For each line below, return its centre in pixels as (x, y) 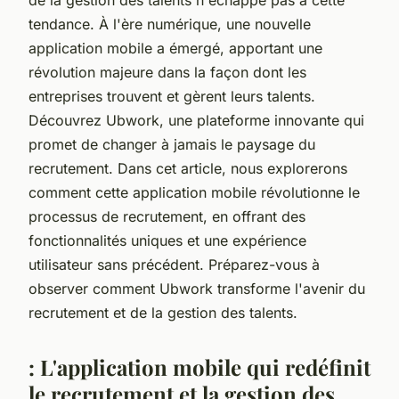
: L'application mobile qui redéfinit (199, 366)
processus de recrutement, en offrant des (167, 216)
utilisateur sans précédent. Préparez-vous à (174, 264)
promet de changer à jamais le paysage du (172, 144)
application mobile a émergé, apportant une (175, 48)
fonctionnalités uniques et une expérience (167, 240)
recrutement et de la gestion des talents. (163, 312)
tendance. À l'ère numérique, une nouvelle (170, 24)
